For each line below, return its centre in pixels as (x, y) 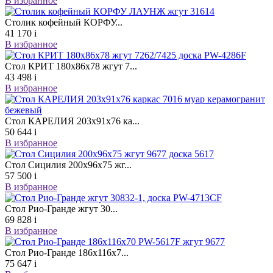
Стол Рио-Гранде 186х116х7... (67, 253)
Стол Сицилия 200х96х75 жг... (68, 165)
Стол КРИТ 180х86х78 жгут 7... (71, 66)
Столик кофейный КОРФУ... (64, 22)
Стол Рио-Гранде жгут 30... (61, 209)
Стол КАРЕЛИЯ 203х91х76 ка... (72, 121)
